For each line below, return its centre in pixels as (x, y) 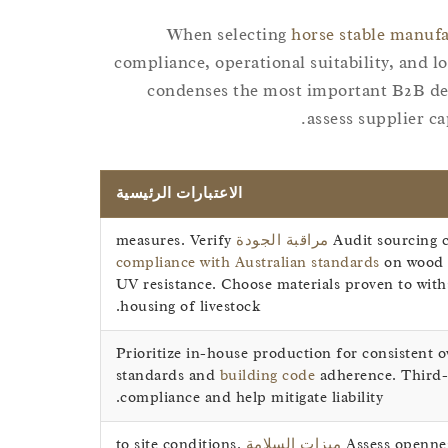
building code (267, 376)
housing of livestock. (191, 307)
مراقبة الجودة (282, 241)
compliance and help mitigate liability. (252, 398)
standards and (167, 376)
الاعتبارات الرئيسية (179, 194)
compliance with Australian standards (247, 263)
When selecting (229, 35)
